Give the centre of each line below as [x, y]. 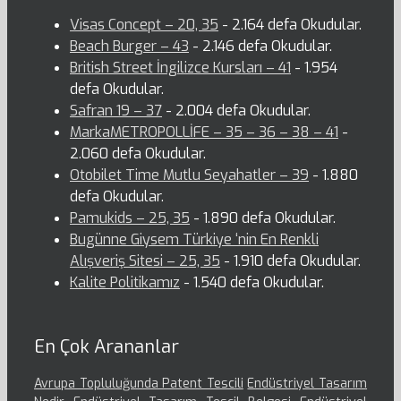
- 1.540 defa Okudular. [252, 283]
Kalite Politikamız [125, 283]
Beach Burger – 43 [129, 47]
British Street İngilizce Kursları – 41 [180, 68]
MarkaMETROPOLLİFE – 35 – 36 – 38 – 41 [204, 132]
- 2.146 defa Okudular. [260, 47]
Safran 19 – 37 [116, 111]
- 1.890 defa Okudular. [263, 218]
